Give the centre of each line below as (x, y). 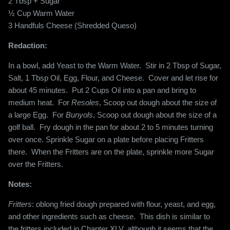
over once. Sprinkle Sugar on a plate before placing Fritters (106, 140)
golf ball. (22, 127)
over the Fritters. (36, 164)
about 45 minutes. (38, 90)
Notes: (20, 184)
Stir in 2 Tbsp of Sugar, (183, 66)
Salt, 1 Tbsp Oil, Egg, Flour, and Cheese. (76, 78)
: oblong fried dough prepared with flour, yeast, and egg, (124, 204)
